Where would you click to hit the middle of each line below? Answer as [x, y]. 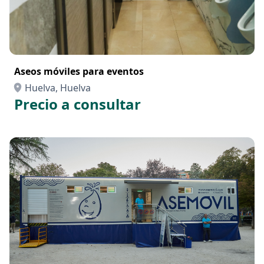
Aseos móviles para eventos [79, 71]
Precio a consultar [77, 104]
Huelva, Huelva [58, 88]
